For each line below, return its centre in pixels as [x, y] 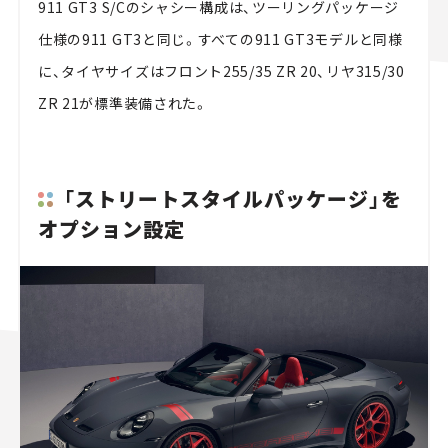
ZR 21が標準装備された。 [123, 103]
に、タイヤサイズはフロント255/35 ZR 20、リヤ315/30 [221, 71]
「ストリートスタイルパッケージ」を [232, 198]
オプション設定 [111, 228]
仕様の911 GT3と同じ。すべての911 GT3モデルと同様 [220, 39]
